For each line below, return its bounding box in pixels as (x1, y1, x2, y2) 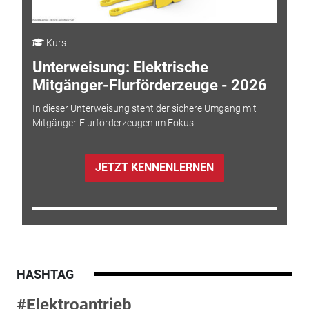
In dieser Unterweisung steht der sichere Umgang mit (32, 103, 257, 114)
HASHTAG (16, 266, 74, 281)
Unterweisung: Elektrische (32, 58, 208, 76)
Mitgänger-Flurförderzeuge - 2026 (32, 76, 267, 94)
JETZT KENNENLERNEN (94, 161, 214, 175)
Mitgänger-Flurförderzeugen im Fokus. (32, 117, 196, 129)
